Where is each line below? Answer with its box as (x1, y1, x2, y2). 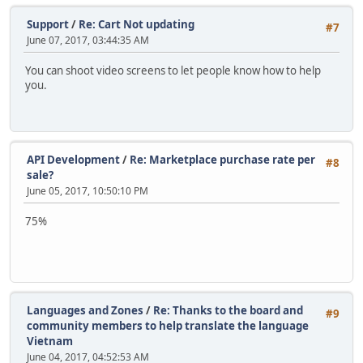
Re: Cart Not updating (79, 17, 194, 32)
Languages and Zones (27, 303, 143, 318)
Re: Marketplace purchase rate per (130, 152, 315, 168)
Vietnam (27, 334, 73, 349)
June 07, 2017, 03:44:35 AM (27, 33, 149, 48)
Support (27, 17, 69, 32)
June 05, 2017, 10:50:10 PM (27, 184, 148, 199)
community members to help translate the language (27, 318, 309, 334)
